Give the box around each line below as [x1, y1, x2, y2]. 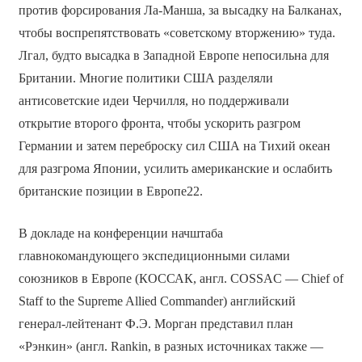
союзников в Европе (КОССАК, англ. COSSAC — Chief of [18, 271, 343, 285]
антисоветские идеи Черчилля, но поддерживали [18, 93, 289, 107]
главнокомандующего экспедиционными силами [18, 248, 290, 263]
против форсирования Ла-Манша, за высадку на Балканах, [18, 2, 342, 17]
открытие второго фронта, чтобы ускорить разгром [18, 116, 301, 130]
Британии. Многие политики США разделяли [18, 70, 273, 85]
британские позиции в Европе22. [18, 183, 203, 198]
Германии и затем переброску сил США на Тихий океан [18, 138, 330, 153]
